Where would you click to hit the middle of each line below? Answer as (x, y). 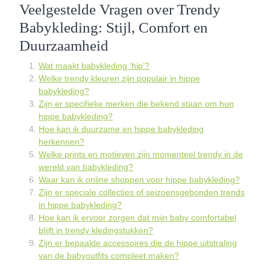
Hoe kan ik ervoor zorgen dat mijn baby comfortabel (137, 218)
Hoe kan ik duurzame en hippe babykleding (121, 129)
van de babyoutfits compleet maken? (109, 256)
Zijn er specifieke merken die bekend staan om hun (136, 104)
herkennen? (61, 142)
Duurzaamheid (64, 46)
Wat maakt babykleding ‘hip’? (94, 66)
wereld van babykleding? (86, 167)
